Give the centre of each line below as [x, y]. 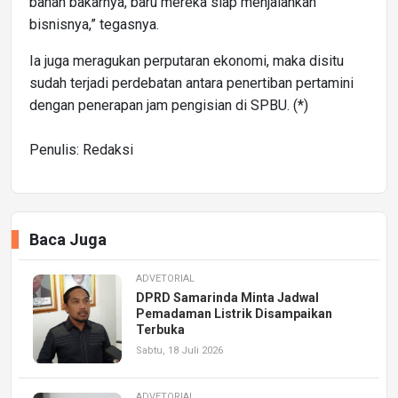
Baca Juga [68, 240]
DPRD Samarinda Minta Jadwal [227, 298]
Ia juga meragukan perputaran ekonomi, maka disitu [187, 61]
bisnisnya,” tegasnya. [94, 25]
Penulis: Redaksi [81, 150]
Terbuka [160, 330]
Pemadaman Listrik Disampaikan [234, 314]
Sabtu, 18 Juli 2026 [179, 351]
